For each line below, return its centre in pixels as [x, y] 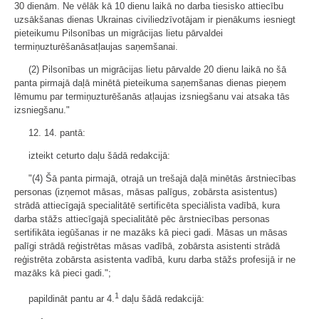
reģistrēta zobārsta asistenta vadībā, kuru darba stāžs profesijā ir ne [155, 259]
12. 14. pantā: [57, 132]
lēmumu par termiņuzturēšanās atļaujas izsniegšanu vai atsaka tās [152, 96]
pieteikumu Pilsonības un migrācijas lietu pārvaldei [119, 33]
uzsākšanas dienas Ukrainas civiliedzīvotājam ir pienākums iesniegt [155, 19]
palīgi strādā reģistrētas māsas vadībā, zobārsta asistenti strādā [147, 246]
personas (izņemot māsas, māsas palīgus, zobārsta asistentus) [146, 192]
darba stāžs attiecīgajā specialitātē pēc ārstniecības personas [142, 219]
